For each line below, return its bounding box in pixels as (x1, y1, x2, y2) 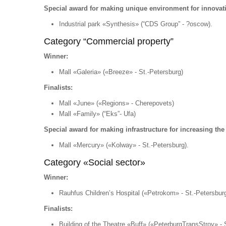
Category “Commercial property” (44, 36, 174, 46)
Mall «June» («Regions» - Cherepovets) (59, 99, 174, 107)
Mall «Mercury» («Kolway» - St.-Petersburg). (59, 141, 189, 149)
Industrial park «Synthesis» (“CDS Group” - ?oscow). (59, 20, 212, 28)
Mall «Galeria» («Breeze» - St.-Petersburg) (59, 68, 183, 76)
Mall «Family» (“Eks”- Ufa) (59, 110, 136, 118)
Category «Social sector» (44, 157, 145, 167)
